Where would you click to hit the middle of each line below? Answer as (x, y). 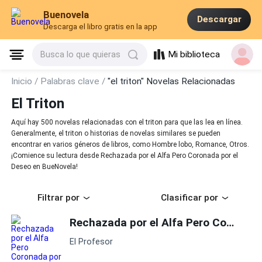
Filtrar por (58, 198)
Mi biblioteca (194, 55)
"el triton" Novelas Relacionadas (172, 81)
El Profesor (92, 242)
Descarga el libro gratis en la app (101, 27)
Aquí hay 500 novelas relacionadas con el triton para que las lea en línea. (127, 123)
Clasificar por (189, 198)
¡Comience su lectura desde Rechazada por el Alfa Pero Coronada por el (125, 156)
